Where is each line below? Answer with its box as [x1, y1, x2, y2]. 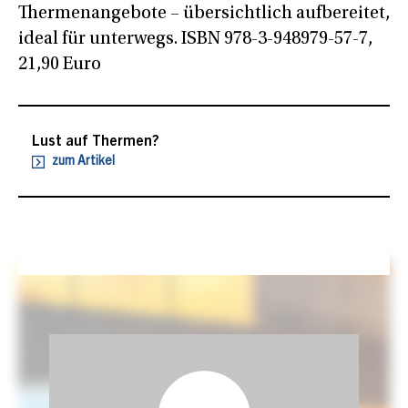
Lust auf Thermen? [32, 134, 159, 149]
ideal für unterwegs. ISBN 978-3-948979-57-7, [18, 29, 372, 48]
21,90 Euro [18, 55, 101, 74]
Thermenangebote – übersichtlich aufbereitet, [18, 4, 390, 23]
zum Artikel [49, 155, 115, 168]
